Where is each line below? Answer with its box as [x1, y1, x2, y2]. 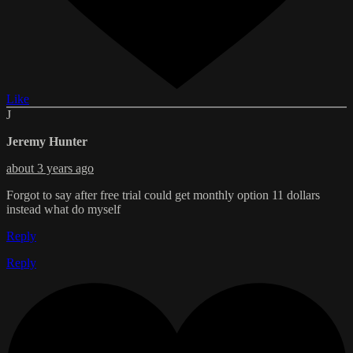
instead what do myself [6, 203, 121, 217]
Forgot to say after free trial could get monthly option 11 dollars [6, 188, 320, 203]
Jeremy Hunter [6, 135, 87, 149]
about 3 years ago [6, 162, 94, 176]
